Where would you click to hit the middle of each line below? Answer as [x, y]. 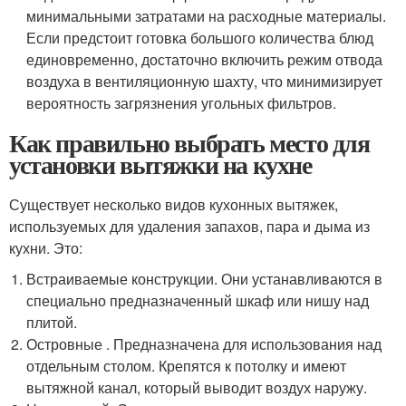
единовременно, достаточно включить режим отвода [205, 59]
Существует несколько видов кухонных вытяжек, [174, 204]
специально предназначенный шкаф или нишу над [198, 300]
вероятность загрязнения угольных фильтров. [182, 102]
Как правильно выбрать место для [189, 142]
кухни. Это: [46, 247]
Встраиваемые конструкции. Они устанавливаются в [205, 278]
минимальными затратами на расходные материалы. [207, 15]
